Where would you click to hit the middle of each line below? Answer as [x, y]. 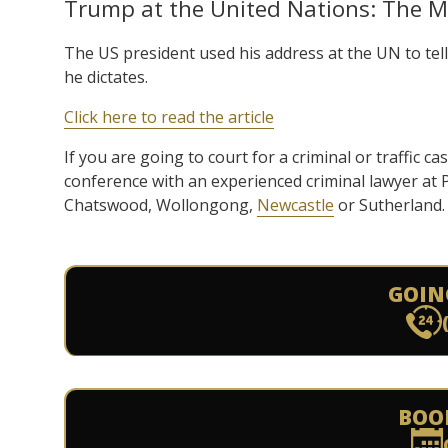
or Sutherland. [389, 204]
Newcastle [295, 204]
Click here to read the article [169, 116]
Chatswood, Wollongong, [160, 204]
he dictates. [106, 76]
